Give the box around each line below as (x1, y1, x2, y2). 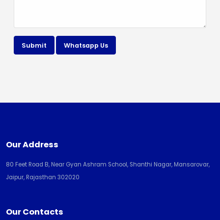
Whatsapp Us (63, 41, 108, 50)
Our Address (6, 139, 58, 151)
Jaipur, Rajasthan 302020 (6, 173, 80, 182)
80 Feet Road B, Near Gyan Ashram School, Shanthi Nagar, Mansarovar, (6, 161, 210, 169)
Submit (21, 41, 47, 50)
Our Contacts (6, 206, 63, 218)
